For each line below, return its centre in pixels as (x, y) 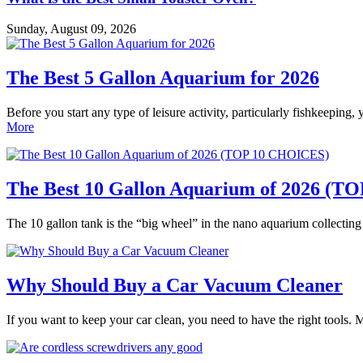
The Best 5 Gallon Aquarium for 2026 (163, 78)
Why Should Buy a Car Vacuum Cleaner (175, 285)
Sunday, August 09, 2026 (71, 29)
